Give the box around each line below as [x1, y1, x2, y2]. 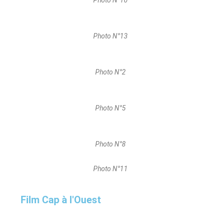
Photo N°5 [95, 104, 126, 112]
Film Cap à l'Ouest [21, 194, 102, 206]
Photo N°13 [93, 32, 128, 40]
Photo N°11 [93, 165, 128, 173]
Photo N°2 [95, 68, 126, 76]
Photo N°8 [95, 140, 126, 148]
